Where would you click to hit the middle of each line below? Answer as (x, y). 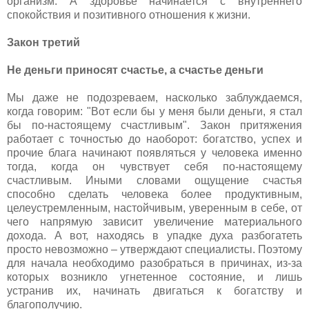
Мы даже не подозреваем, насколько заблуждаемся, (154, 97)
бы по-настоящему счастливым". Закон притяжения (154, 125)
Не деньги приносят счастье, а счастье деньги (135, 70)
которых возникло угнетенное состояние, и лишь (154, 277)
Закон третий (45, 42)
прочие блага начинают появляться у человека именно (154, 152)
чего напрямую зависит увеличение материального (154, 221)
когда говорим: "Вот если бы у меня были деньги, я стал (154, 111)
